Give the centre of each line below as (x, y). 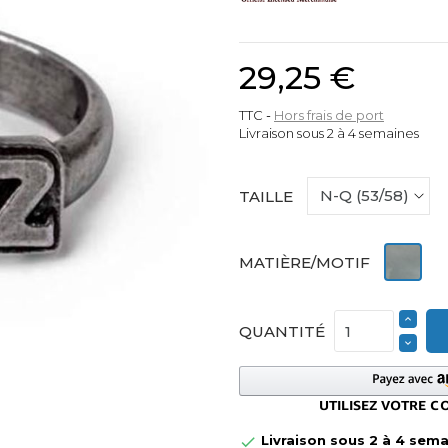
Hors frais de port (329, 115)
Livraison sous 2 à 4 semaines (329, 133)
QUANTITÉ (282, 331)
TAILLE (266, 196)
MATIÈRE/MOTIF (304, 262)
